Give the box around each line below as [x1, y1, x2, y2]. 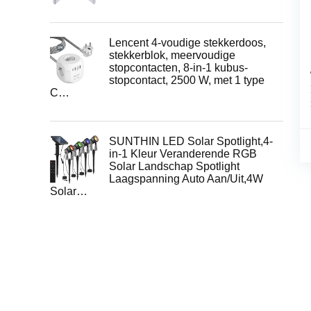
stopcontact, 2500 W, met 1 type [109, 74, 264, 86]
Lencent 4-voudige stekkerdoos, [109, 37, 266, 49]
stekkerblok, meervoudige [109, 49, 235, 61]
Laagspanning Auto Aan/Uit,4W [109, 173, 263, 185]
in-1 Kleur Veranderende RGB [109, 148, 257, 160]
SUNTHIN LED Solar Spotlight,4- [109, 135, 273, 147]
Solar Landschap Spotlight [109, 160, 239, 172]
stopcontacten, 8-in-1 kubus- [109, 62, 248, 74]
